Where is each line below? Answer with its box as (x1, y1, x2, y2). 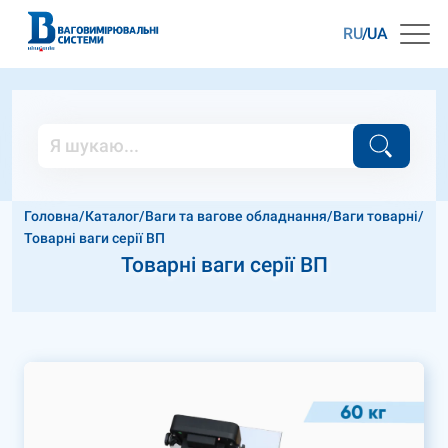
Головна (24, 208, 79, 224)
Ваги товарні (333, 208, 418, 224)
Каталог (85, 208, 139, 224)
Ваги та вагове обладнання (145, 208, 327, 224)
